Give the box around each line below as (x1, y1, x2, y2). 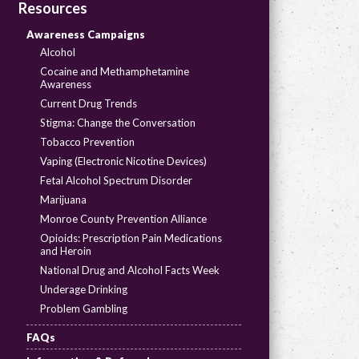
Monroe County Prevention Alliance (39, 212, 207, 225)
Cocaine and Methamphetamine (39, 65, 189, 78)
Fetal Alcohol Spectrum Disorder (39, 174, 192, 187)
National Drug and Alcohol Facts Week (39, 264, 220, 276)
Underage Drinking (39, 283, 127, 296)
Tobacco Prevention (39, 135, 135, 148)
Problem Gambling (39, 302, 127, 315)
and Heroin (39, 244, 91, 257)
